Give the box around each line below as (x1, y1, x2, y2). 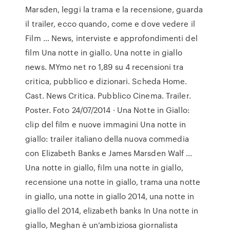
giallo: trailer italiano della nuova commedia (25, 133, 189, 144)
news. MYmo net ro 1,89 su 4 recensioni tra (25, 61, 184, 72)
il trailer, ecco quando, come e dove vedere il (25, 18, 195, 29)
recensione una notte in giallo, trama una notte (25, 176, 200, 187)
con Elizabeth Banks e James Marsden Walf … (25, 147, 193, 159)
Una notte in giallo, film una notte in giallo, (25, 162, 183, 173)
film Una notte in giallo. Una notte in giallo (25, 47, 182, 58)
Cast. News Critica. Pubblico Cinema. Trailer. (25, 90, 191, 101)
